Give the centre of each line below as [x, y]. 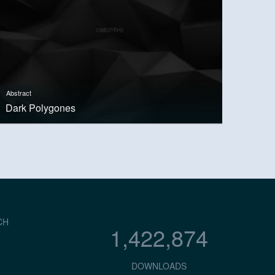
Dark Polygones [40, 107]
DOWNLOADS [159, 266]
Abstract [18, 92]
